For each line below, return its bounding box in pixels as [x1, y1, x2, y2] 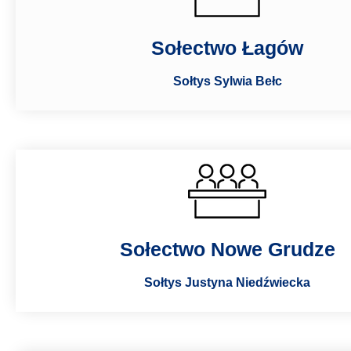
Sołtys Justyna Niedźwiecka [144, 275, 310, 289]
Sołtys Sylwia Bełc [172, 74, 282, 88]
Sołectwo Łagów [151, 36, 303, 59]
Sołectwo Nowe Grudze [119, 237, 335, 260]
